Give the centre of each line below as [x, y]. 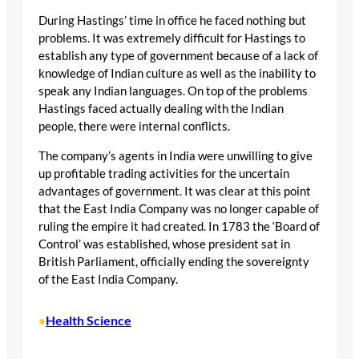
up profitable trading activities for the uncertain [164, 173]
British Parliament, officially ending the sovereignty [174, 261]
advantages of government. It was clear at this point [175, 191]
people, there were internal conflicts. [134, 126]
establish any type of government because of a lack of [178, 55]
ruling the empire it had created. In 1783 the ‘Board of [179, 226]
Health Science [89, 320]
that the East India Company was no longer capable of [179, 208]
